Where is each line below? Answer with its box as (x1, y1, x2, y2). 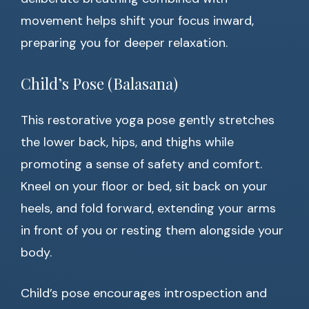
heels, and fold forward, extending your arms (21, 200, 276, 217)
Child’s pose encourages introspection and (21, 285, 267, 302)
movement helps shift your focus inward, (21, 12, 254, 30)
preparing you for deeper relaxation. (21, 34, 228, 52)
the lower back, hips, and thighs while (21, 134, 234, 151)
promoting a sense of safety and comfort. (21, 156, 262, 173)
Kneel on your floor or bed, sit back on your (21, 178, 268, 195)
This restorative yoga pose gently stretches (21, 112, 275, 129)
